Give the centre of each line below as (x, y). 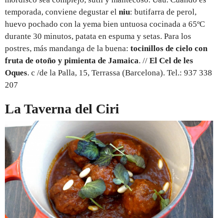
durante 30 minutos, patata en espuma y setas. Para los (98, 36)
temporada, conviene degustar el (62, 12)
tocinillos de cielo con (169, 48)
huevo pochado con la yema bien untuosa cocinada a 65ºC (105, 24)
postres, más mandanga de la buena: (68, 48)
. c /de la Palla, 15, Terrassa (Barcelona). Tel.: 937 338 (120, 73)
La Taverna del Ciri (62, 109)
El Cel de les (171, 60)
